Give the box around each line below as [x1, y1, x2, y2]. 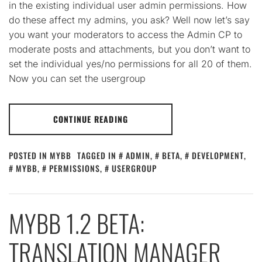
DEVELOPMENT [192, 149, 244, 161]
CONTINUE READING [53, 113, 128, 125]
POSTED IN [9, 149, 50, 161]
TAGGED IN [77, 149, 119, 161]
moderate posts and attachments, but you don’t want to [9, 43, 250, 55]
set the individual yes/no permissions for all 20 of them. [9, 58, 252, 70]
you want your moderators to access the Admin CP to [9, 29, 242, 40]
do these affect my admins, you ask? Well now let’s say [9, 14, 250, 26]
